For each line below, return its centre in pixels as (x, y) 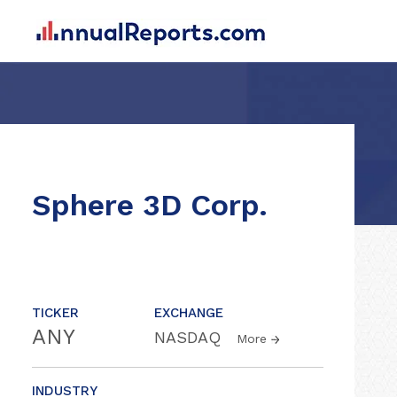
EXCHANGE (189, 313)
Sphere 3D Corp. (150, 205)
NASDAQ (190, 337)
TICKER (55, 313)
